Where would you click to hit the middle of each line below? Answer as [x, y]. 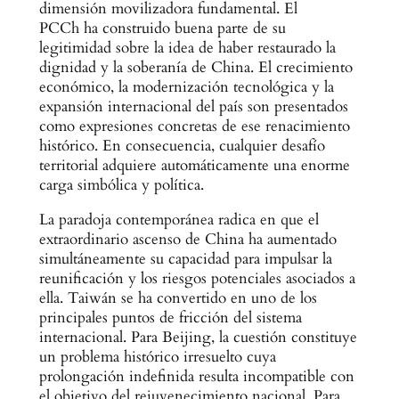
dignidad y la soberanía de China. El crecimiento [195, 67]
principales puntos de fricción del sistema [170, 317]
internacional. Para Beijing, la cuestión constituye [198, 337]
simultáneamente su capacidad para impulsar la [185, 258]
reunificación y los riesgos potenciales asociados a [197, 278]
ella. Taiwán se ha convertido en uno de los [178, 297]
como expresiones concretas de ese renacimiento [194, 126]
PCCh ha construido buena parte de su [162, 28]
